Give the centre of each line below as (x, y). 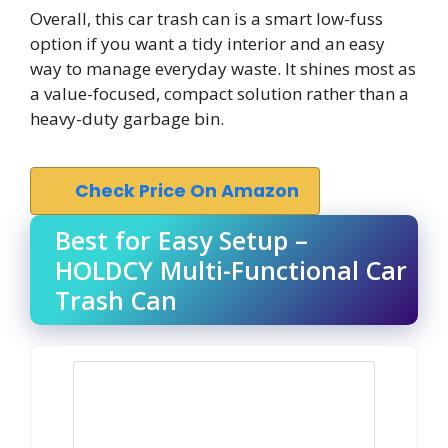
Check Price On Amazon (187, 190)
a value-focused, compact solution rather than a (219, 93)
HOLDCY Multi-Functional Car (231, 269)
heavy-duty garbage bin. (127, 118)
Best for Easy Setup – (181, 239)
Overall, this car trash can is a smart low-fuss (206, 18)
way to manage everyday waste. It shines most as (223, 68)
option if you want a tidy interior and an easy (207, 43)
